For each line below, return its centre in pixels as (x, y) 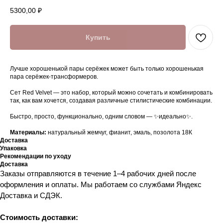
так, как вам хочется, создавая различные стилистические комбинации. (111, 100)
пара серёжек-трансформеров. (54, 76)
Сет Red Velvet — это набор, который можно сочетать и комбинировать (111, 92)
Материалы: (29, 132)
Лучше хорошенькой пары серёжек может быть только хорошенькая (107, 68)
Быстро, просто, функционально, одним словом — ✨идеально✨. (101, 116)
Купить (98, 37)
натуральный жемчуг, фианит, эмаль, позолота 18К (120, 132)
